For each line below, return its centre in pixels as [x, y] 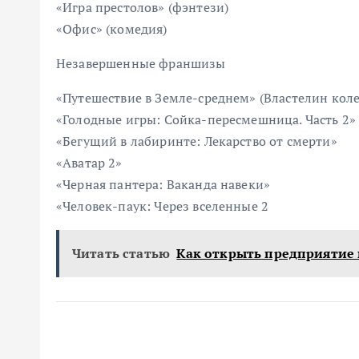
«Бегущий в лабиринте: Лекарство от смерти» [197, 141]
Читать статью [121, 253]
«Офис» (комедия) [112, 29]
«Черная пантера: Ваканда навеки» [163, 184]
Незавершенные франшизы [141, 63]
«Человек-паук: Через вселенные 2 [163, 206]
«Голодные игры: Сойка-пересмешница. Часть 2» [206, 119]
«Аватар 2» [89, 163]
